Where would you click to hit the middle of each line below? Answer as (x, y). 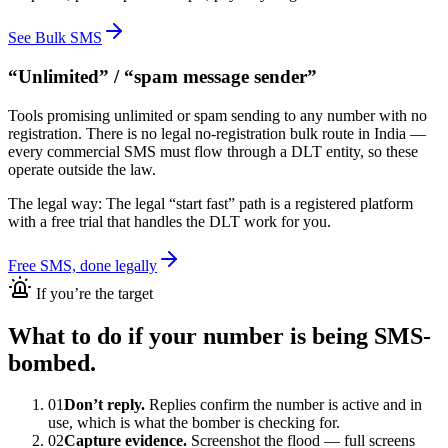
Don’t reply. (104, 405)
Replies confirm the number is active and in (283, 405)
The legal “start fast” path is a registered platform (259, 203)
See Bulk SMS (55, 38)
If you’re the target (92, 293)
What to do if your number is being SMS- (219, 335)
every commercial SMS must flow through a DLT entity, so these (213, 151)
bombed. (52, 362)
